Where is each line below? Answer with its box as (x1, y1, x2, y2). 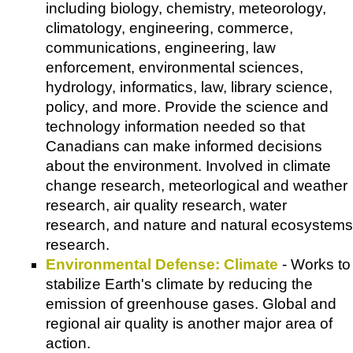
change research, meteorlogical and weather (46, 176, 347, 194)
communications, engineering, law (46, 39, 276, 56)
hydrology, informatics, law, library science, (46, 78, 333, 95)
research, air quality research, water (46, 196, 287, 214)
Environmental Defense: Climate (46, 255, 278, 273)
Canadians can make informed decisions (46, 137, 322, 154)
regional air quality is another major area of (46, 314, 333, 332)
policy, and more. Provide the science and (46, 98, 329, 115)
